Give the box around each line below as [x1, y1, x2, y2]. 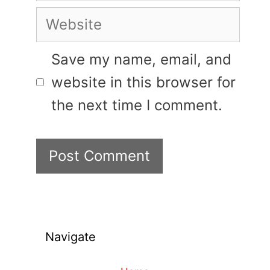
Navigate [45, 229, 96, 244]
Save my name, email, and [51, 50, 231, 68]
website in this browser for [51, 73, 236, 91]
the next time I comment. [51, 96, 222, 114]
